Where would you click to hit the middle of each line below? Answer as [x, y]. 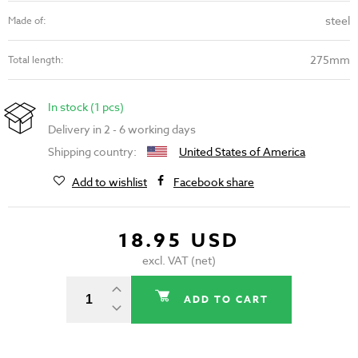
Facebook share [214, 182]
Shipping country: [93, 152]
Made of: [27, 21]
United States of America [242, 152]
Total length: [36, 60]
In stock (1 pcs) [86, 107]
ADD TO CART [226, 300]
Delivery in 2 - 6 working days [122, 129]
